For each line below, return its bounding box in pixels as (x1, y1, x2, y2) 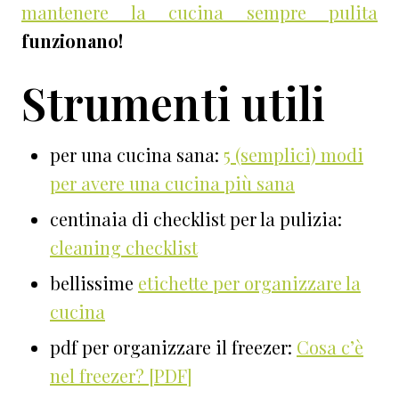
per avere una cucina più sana (50, 171, 295, 196)
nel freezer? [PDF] (50, 363, 192, 388)
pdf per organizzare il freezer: (50, 335, 297, 360)
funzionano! (21, 28, 123, 53)
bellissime (50, 271, 138, 296)
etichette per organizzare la (138, 271, 361, 296)
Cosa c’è (297, 335, 363, 360)
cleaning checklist (50, 235, 198, 260)
